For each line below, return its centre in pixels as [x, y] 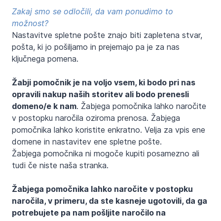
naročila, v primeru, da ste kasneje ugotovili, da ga [110, 201]
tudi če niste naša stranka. [60, 165]
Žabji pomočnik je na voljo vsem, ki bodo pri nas [104, 82]
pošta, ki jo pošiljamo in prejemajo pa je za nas [96, 47]
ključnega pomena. [45, 58]
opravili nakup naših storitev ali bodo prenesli [100, 94]
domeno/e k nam [44, 106]
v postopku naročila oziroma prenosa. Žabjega [96, 118]
